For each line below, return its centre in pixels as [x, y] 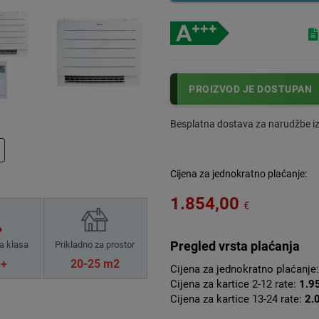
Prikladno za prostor [95, 245]
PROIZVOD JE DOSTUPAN [250, 89]
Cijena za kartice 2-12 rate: [235, 284]
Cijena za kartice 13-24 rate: [237, 299]
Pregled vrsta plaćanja [235, 246]
